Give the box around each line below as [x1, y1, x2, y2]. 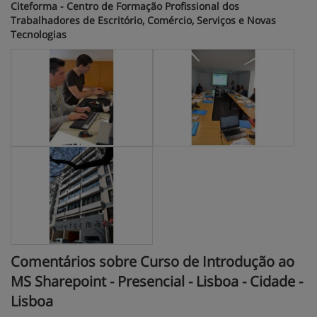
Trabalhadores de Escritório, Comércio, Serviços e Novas [11, 13, 276, 27]
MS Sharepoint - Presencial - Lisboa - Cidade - [11, 271, 303, 291]
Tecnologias [11, 28, 67, 41]
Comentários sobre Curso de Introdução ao [11, 251, 294, 271]
